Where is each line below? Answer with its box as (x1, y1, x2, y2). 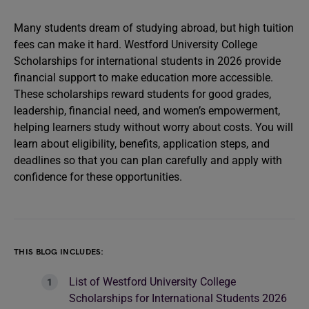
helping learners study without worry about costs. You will (14, 121, 293, 134)
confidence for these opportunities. (14, 170, 182, 183)
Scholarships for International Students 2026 (69, 292, 287, 305)
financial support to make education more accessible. (14, 71, 273, 84)
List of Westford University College (69, 275, 236, 288)
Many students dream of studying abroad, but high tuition (14, 21, 294, 34)
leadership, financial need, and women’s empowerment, (14, 104, 280, 117)
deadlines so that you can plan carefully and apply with (14, 154, 282, 167)
